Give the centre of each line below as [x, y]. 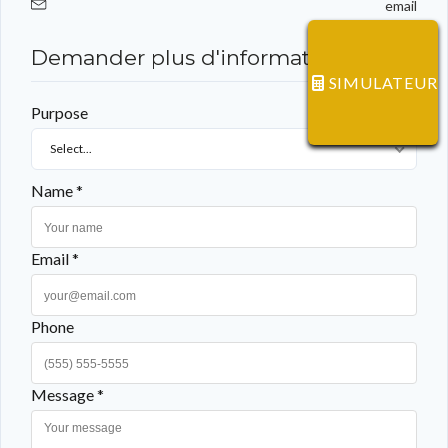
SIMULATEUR [383, 82]
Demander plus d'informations [192, 57]
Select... [71, 148]
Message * [67, 394]
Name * [57, 190]
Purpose [59, 112]
